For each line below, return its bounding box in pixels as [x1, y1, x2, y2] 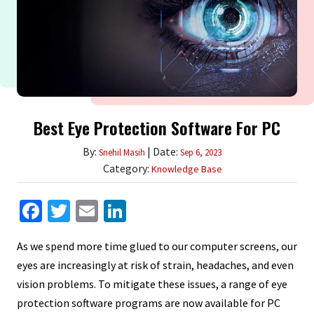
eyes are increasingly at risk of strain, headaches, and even [17, 257, 294, 272]
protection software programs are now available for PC [17, 295, 280, 310]
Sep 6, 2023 [179, 146, 221, 158]
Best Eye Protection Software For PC [34, 114, 280, 140]
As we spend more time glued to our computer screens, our [17, 238, 297, 253]
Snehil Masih [98, 146, 145, 158]
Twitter [70, 196, 137, 225]
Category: [102, 161, 151, 175]
